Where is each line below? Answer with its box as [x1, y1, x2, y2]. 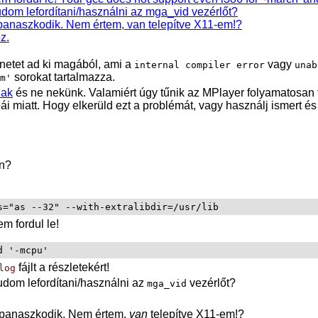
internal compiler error [134, 59, 265, 70]
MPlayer [202, 86, 244, 99]
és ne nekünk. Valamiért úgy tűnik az [13, 86, 202, 99]
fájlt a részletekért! [16, 261, 109, 273]
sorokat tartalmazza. [11, 70, 115, 83]
